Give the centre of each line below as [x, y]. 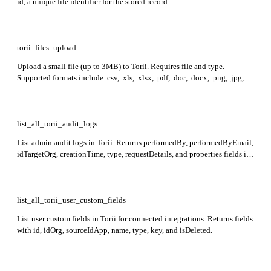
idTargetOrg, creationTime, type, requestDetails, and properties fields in [134, 154]
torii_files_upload [47, 47]
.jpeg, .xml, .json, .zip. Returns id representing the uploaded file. [121, 89]
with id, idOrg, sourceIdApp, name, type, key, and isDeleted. [115, 230]
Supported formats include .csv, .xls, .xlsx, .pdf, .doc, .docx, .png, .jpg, [130, 77]
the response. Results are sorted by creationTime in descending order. [129, 165]
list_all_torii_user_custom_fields [71, 200]
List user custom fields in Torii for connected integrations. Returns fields [135, 218]
